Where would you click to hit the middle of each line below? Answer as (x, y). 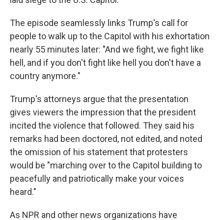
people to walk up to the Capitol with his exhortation (110, 36)
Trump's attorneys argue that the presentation (99, 99)
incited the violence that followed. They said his (102, 125)
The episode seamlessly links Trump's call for (99, 23)
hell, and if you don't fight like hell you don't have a (105, 63)
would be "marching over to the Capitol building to (106, 165)
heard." (23, 192)
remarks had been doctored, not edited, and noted (106, 139)
